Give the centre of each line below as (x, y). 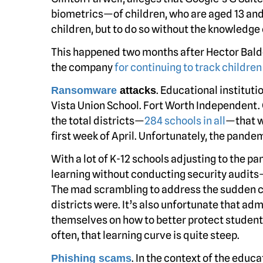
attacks (136, 90)
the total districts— (98, 121)
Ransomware (84, 90)
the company (83, 67)
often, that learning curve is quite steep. (145, 235)
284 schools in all (185, 121)
